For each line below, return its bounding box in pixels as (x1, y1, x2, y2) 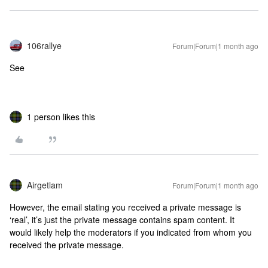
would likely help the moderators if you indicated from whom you (10, 226, 252, 238)
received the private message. (10, 239, 126, 251)
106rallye (27, 39, 62, 51)
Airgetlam (27, 179, 63, 191)
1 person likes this (27, 111, 95, 123)
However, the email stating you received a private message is (10, 201, 241, 213)
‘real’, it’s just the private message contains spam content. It (10, 214, 234, 226)
